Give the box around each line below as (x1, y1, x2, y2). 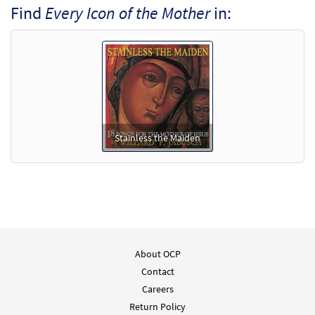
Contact (141, 265, 174, 278)
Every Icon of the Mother (45, 2, 210, 25)
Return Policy (129, 300, 186, 314)
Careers (141, 283, 174, 296)
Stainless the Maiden (115, 131, 200, 145)
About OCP (134, 247, 181, 261)
